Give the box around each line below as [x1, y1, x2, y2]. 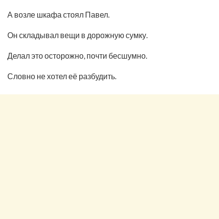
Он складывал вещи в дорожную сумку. [7, 30, 148, 40]
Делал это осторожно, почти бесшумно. [7, 50, 147, 60]
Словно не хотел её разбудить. [7, 71, 116, 81]
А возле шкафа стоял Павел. [7, 9, 109, 19]
